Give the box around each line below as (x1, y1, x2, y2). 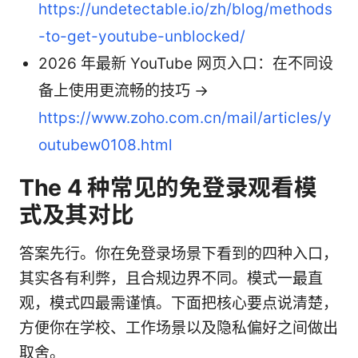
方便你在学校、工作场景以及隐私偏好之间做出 (19, 318, 338, 337)
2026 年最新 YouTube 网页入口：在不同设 (38, 54, 333, 73)
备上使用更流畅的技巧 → (38, 81, 209, 100)
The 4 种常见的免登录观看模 (19, 173, 317, 201)
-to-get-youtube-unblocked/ (38, 26, 245, 46)
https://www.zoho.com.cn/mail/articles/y (38, 108, 332, 127)
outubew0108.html (38, 135, 173, 154)
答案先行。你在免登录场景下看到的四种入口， (19, 244, 338, 263)
